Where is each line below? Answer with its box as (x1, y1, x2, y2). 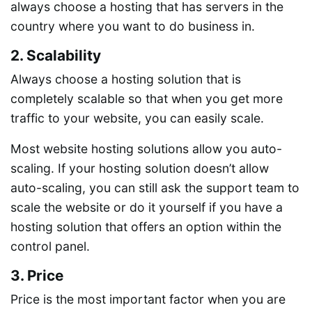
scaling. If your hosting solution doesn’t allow (10, 160, 269, 175)
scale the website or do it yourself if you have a (10, 199, 283, 214)
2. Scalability (10, 46, 101, 64)
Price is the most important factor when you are (10, 291, 286, 306)
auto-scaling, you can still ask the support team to (10, 180, 299, 195)
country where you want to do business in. (10, 18, 255, 33)
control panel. (10, 238, 90, 253)
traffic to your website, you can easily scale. (10, 110, 264, 125)
